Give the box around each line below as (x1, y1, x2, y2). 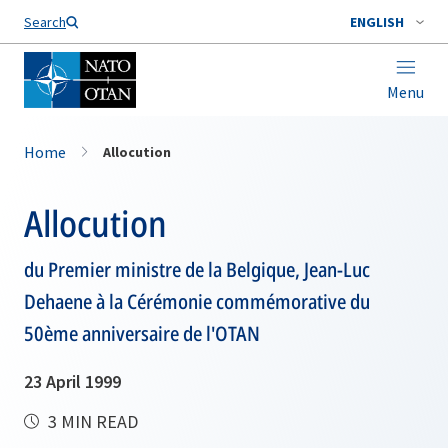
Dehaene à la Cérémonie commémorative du (24, 288, 370, 315)
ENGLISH (350, 13, 404, 31)
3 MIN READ (44, 410, 138, 433)
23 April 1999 (24, 370, 121, 393)
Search (24, 13, 66, 31)
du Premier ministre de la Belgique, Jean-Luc (24, 256, 370, 283)
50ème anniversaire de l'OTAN (24, 320, 260, 347)
